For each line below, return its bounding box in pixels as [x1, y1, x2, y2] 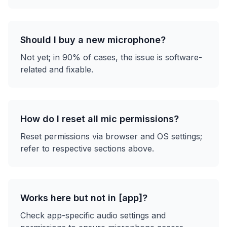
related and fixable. [20, 64, 93, 74]
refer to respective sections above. [20, 143, 154, 154]
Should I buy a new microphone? [20, 34, 166, 45]
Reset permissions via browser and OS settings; [20, 131, 202, 141]
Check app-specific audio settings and [20, 210, 166, 220]
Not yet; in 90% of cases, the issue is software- [20, 52, 202, 62]
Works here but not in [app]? [20, 193, 147, 203]
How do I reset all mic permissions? [20, 113, 179, 124]
